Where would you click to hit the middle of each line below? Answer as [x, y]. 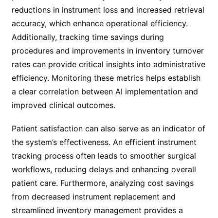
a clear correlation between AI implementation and [105, 91]
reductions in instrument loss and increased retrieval [108, 9]
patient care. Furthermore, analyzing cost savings [102, 183]
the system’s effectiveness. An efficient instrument [104, 142]
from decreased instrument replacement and [93, 196]
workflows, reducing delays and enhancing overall [104, 169]
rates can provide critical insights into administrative [108, 64]
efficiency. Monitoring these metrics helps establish [106, 78]
